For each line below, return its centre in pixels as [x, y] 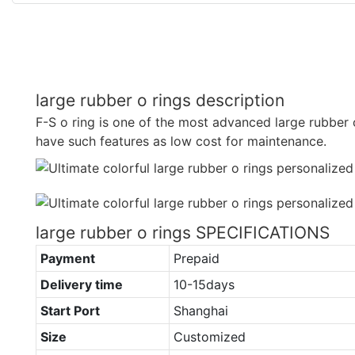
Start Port [70, 310]
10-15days [204, 284]
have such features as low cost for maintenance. [181, 141]
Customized [209, 336]
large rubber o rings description [160, 100]
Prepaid [196, 258]
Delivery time [81, 284]
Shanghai [200, 310]
